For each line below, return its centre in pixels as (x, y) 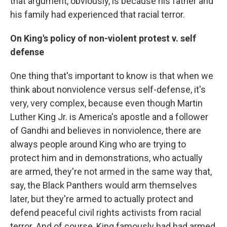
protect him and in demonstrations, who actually (106, 158)
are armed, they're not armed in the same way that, (111, 171)
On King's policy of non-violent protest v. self (103, 38)
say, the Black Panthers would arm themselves (104, 185)
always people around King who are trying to (98, 144)
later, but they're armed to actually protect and (102, 199)
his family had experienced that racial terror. (98, 14)
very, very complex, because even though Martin (106, 103)
